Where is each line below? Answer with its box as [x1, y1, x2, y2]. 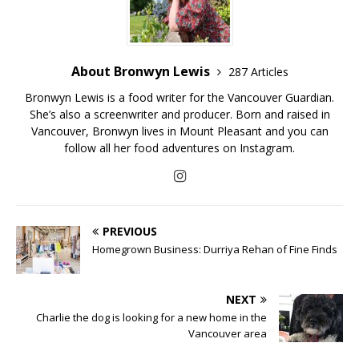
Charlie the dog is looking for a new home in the [36, 309, 267, 325]
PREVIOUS [103, 223, 157, 239]
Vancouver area [188, 325, 267, 341]
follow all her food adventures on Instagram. [64, 139, 295, 155]
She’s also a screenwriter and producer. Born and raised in [29, 106, 330, 122]
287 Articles [228, 63, 288, 79]
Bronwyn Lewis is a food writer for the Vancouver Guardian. [25, 89, 334, 105]
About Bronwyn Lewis [71, 62, 213, 80]
